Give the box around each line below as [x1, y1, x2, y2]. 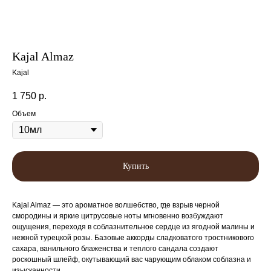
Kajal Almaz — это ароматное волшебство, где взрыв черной [12, 201, 220, 210]
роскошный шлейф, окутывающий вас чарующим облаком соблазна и [12, 255, 251, 264]
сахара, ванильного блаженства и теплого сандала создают [12, 244, 218, 253]
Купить [122, 162, 149, 171]
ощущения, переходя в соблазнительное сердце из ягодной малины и [12, 223, 255, 232]
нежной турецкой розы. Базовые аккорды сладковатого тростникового [12, 233, 254, 243]
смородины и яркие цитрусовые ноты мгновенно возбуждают [12, 212, 223, 221]
